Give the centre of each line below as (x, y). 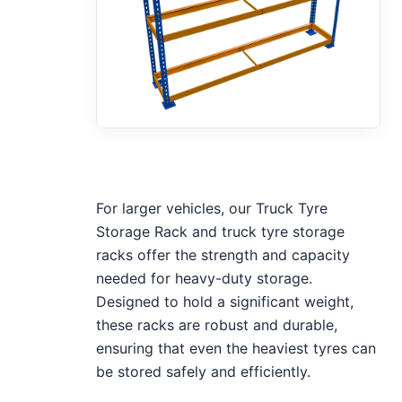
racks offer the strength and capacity (223, 254)
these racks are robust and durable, (217, 324)
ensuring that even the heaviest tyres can (236, 348)
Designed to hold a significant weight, (225, 301)
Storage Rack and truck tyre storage (221, 231)
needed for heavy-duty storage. (205, 278)
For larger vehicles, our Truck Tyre (212, 208)
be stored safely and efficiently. (204, 371)
